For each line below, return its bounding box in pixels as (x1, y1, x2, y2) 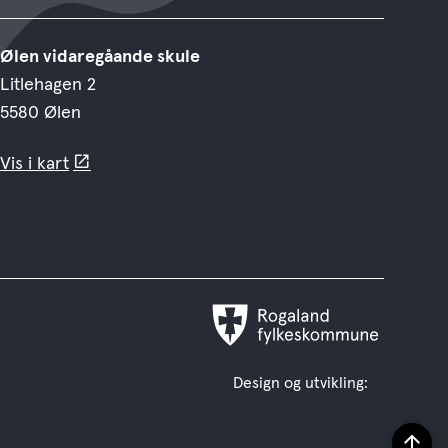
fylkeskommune (205, 355, 328, 374)
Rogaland (205, 327, 277, 346)
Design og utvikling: (233, 375, 368, 391)
